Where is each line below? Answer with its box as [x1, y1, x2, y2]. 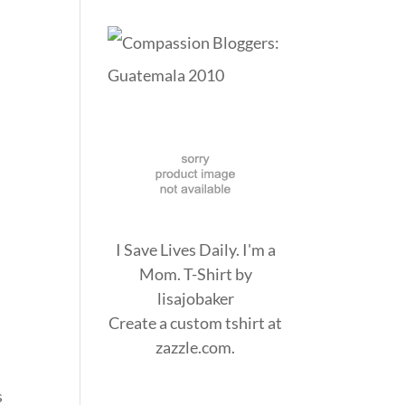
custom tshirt [170, 312, 266, 333]
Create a [108, 312, 171, 333]
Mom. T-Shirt [138, 263, 232, 284]
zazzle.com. [155, 336, 236, 357]
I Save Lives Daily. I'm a [115, 239, 276, 259]
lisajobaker [156, 287, 234, 308]
